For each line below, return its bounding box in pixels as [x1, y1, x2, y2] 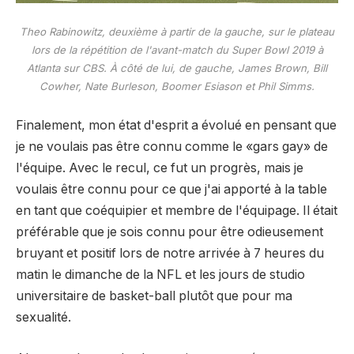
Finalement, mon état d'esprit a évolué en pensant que [16, 118, 337, 134]
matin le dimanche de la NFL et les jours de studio [16, 267, 305, 283]
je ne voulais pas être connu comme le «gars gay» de [16, 139, 328, 155]
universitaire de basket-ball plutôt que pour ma [16, 288, 292, 304]
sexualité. [16, 310, 71, 326]
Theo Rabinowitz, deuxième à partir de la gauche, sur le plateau [20, 24, 334, 38]
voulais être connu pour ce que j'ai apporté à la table [16, 182, 327, 198]
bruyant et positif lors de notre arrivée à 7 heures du [16, 246, 324, 262]
